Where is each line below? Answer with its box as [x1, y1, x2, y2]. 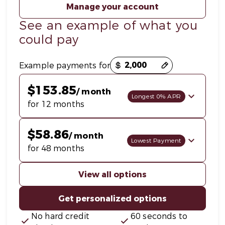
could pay [19, 32, 79, 48]
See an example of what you [19, 18, 198, 34]
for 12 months [28, 99, 84, 109]
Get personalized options [58, 193, 167, 204]
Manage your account [66, 2, 159, 12]
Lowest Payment [131, 137, 181, 145]
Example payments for [19, 60, 110, 71]
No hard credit [31, 211, 90, 221]
